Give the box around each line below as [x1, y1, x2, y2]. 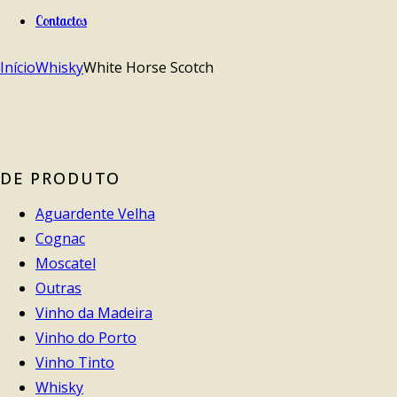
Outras [35, 277, 82, 298]
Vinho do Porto [35, 327, 136, 347]
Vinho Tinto [35, 352, 114, 372]
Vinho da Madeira [35, 302, 152, 323]
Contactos [35, 11, 87, 29]
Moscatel [35, 253, 96, 273]
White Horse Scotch [83, 57, 214, 77]
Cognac [35, 228, 85, 248]
